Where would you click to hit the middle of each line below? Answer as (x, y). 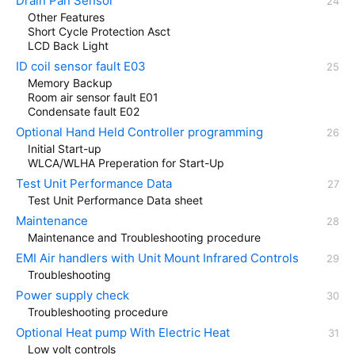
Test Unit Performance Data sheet (115, 200)
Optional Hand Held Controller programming (139, 132)
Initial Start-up (65, 148)
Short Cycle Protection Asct (99, 31)
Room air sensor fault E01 (93, 97)
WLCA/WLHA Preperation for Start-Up (126, 162)
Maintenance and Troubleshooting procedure (144, 237)
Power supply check (73, 295)
